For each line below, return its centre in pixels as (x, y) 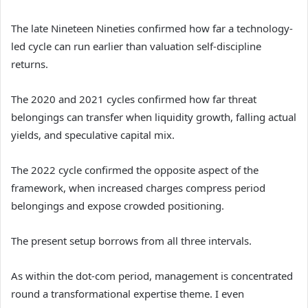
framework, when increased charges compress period (138, 187)
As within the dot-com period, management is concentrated (152, 275)
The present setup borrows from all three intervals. (131, 240)
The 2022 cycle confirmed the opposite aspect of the (135, 169)
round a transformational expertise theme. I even (128, 293)
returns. (30, 64)
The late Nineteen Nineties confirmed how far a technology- (152, 28)
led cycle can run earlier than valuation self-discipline (136, 46)
